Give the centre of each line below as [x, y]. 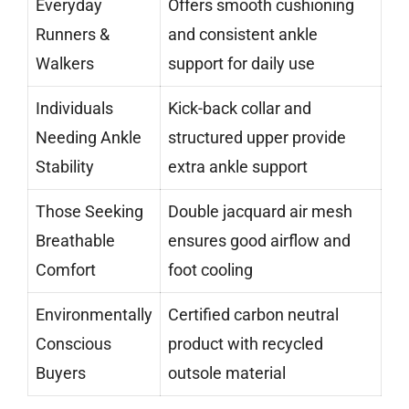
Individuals [74, 109]
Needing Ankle [89, 138]
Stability [65, 167]
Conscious [73, 344]
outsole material [227, 373]
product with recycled [246, 344]
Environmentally [94, 315]
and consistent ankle [243, 35]
